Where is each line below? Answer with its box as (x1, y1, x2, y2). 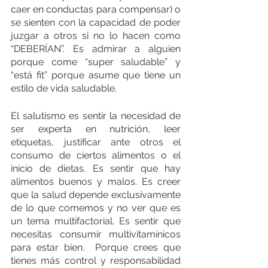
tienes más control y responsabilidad (11, 255, 181, 266)
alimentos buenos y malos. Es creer (11, 176, 181, 187)
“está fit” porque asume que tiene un (11, 69, 181, 81)
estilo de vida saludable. (11, 83, 119, 94)
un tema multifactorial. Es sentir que (11, 215, 181, 227)
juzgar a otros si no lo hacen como (11, 30, 181, 41)
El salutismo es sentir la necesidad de (11, 110, 181, 121)
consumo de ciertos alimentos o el (11, 150, 181, 161)
